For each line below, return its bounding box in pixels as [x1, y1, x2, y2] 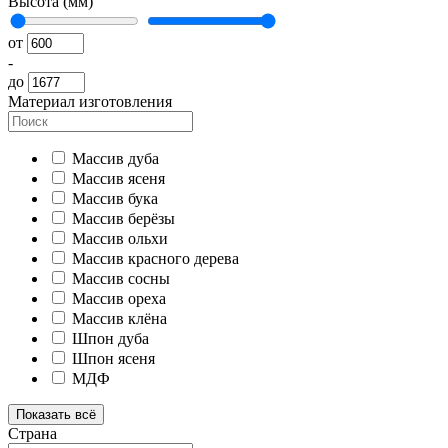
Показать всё [16, 407, 96, 423]
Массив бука [72, 190, 158, 208]
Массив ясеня [72, 170, 165, 188]
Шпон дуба [72, 330, 149, 348]
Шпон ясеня [72, 350, 155, 368]
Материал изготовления [8, 93, 172, 111]
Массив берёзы [72, 210, 175, 228]
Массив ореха [72, 290, 166, 308]
